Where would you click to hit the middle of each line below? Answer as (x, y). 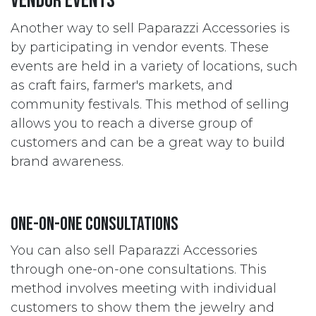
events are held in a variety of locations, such (154, 66)
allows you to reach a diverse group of (132, 123)
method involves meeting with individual (144, 288)
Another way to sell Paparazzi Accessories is (150, 28)
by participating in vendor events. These (140, 47)
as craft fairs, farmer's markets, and (122, 85)
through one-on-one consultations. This (139, 269)
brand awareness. (67, 162)
